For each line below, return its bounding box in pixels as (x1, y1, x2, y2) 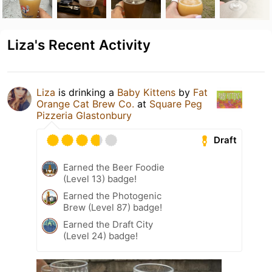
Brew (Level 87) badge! (63, 201, 162, 213)
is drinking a (55, 86, 117, 98)
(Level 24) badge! (63, 229, 138, 242)
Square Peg (149, 97, 202, 110)
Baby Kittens (117, 86, 175, 98)
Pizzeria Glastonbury (36, 109, 132, 121)
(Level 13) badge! (63, 172, 137, 185)
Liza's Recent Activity (7, 36, 151, 53)
